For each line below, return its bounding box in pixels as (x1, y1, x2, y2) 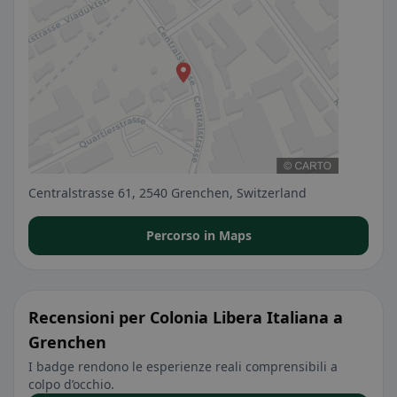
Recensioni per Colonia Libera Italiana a (28, 307, 343, 328)
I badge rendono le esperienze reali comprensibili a (28, 358, 338, 375)
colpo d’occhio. (28, 376, 114, 393)
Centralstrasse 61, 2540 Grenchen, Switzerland (28, 184, 307, 201)
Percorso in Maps (145, 227, 252, 244)
